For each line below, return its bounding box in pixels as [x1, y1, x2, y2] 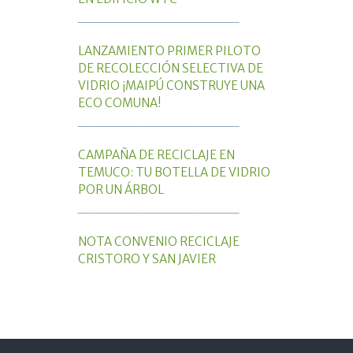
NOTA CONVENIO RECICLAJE [78, 233, 240, 249]
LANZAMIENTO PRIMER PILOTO [78, 43, 261, 58]
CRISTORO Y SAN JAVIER [78, 251, 216, 266]
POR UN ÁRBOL [78, 181, 164, 197]
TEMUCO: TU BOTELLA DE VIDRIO [78, 164, 270, 180]
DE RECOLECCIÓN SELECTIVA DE [78, 60, 263, 76]
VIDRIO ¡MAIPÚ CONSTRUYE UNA [78, 77, 265, 93]
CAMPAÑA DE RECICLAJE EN [78, 147, 235, 162]
